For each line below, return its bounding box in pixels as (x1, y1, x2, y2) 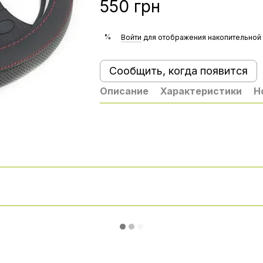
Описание (99, 85, 149, 97)
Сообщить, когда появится (109, 65, 248, 77)
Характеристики (160, 85, 242, 97)
